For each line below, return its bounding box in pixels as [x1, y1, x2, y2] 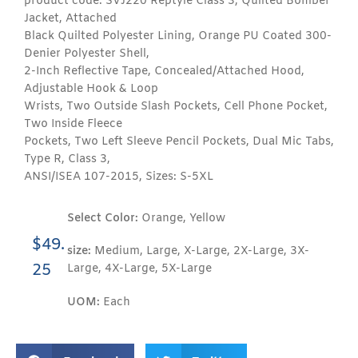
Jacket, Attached [24, 10, 117, 26]
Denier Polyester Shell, [24, 46, 149, 62]
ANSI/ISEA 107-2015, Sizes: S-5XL [24, 169, 213, 185]
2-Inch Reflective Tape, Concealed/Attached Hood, [24, 63, 304, 79]
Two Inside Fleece [24, 116, 122, 132]
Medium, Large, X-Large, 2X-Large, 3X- [90, 244, 309, 260]
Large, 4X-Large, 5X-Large [66, 261, 212, 277]
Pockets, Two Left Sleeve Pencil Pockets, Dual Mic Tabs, [24, 133, 334, 149]
